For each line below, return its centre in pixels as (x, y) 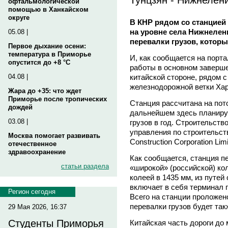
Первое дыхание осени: (47, 46)
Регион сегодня (32, 192)
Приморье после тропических (58, 99)
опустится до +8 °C (39, 62)
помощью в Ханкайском (48, 9)
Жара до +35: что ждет (45, 91)
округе (19, 18)
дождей (20, 107)
